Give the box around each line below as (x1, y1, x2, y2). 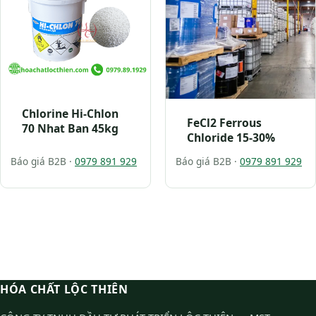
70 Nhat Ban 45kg (22, 121, 119, 137)
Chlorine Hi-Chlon (22, 106, 119, 122)
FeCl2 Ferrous (187, 115, 262, 131)
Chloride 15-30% (187, 130, 275, 146)
